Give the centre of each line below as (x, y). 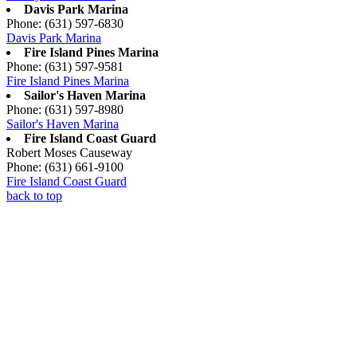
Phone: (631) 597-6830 (65, 23)
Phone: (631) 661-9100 (65, 167)
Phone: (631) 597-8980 (65, 109)
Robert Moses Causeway (69, 152)
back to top (34, 195)
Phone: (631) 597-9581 (65, 66)
